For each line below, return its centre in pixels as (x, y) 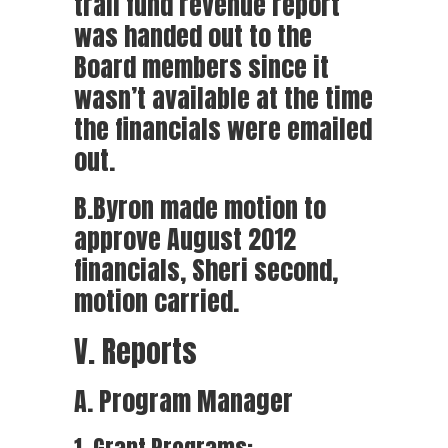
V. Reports (135, 351)
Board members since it (201, 67)
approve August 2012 (185, 239)
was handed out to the (193, 36)
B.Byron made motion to (200, 208)
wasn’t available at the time (223, 98)
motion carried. (156, 301)
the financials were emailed (223, 129)
